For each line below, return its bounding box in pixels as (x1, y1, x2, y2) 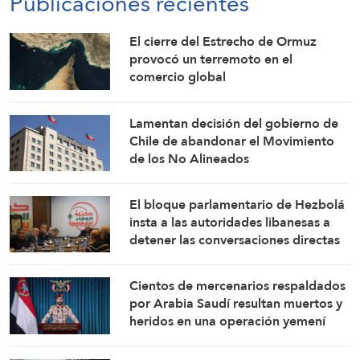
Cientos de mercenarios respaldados (129, 274, 346, 298)
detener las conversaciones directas (129, 227, 341, 252)
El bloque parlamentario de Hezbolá (129, 192, 346, 216)
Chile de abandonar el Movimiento (129, 129, 335, 153)
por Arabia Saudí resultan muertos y (129, 292, 343, 316)
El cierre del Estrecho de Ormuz (129, 30, 317, 54)
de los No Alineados (129, 146, 250, 170)
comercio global (129, 65, 227, 89)
